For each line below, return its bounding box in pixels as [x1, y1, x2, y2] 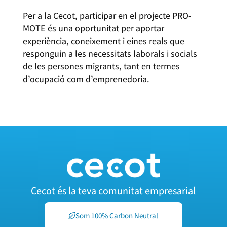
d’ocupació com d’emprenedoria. [22, 73, 149, 85]
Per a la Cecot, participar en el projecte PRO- [22, 10, 192, 22]
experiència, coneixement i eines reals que [22, 35, 184, 47]
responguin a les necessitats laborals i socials [22, 48, 197, 60]
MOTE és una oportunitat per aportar [22, 22, 164, 34]
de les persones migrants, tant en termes [22, 60, 180, 72]
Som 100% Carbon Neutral [75, 211, 159, 221]
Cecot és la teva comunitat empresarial [31, 184, 196, 198]
